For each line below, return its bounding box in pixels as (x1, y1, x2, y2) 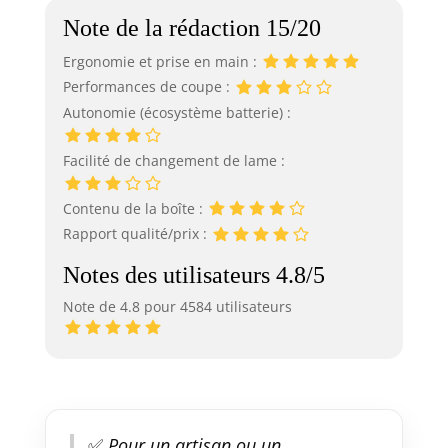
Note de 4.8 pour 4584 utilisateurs (62, 296, 292, 316)
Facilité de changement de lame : (62, 150, 285, 170)
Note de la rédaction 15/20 (62, 15, 321, 42)
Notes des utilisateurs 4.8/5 (62, 261, 325, 288)
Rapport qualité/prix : (62, 224, 211, 244)
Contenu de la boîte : (62, 199, 207, 219)
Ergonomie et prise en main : (62, 52, 261, 72)
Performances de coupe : (62, 77, 234, 97)
